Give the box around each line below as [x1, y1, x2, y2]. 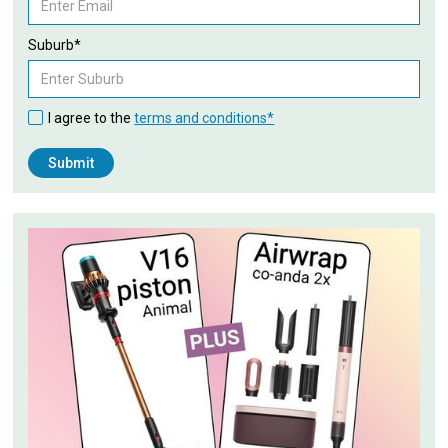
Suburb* [28, 36, 82, 53]
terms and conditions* [134, 109, 275, 126]
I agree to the [48, 109, 135, 126]
